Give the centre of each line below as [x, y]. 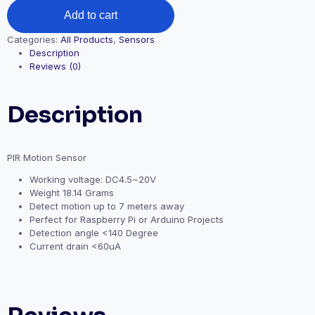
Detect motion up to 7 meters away [107, 206]
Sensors [137, 39]
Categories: [34, 39]
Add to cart [91, 15]
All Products [87, 39]
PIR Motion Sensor [47, 157]
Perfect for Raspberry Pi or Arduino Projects [127, 219]
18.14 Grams [88, 193]
